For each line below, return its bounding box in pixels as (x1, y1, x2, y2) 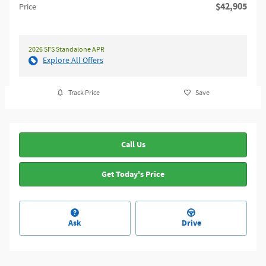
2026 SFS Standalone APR (28, 45, 104, 55)
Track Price (68, 87, 100, 98)
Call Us (121, 139, 145, 151)
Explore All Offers (43, 55, 103, 66)
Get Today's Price (102, 168, 164, 180)
